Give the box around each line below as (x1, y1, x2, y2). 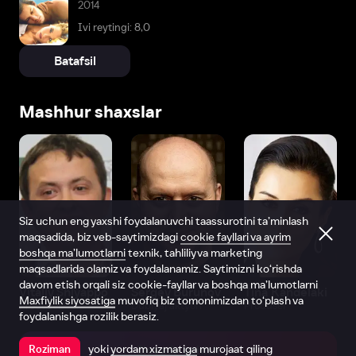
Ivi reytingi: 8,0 (78, 21, 150, 33)
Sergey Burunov (131, 285, 222, 300)
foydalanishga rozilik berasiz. (19, 310, 159, 323)
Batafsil (53, 54, 96, 68)
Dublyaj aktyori (131, 300, 203, 312)
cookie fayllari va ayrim (180, 230, 291, 243)
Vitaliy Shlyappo (19, 285, 108, 300)
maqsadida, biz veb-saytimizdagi (19, 230, 180, 243)
